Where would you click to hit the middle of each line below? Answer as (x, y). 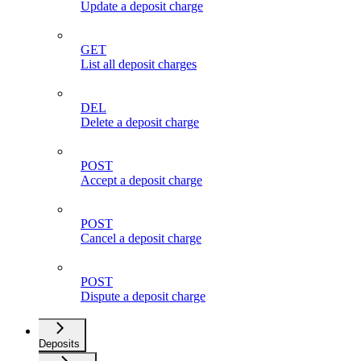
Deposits (59, 343)
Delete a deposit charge (140, 122)
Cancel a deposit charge (141, 238)
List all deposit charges (139, 64)
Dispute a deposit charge (143, 296)
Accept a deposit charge (141, 180)
